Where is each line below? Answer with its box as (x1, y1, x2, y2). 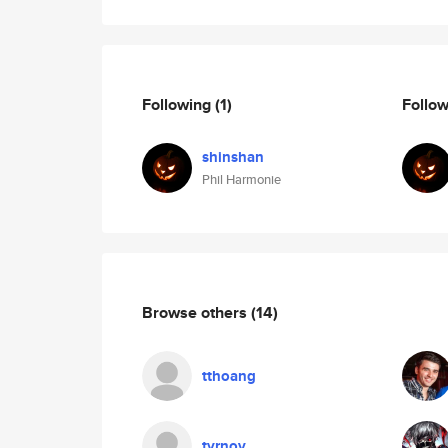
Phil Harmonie (202, 170, 281, 189)
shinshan (202, 146, 264, 168)
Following (142, 92, 215, 116)
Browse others (142, 300, 251, 324)
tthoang (202, 365, 256, 387)
